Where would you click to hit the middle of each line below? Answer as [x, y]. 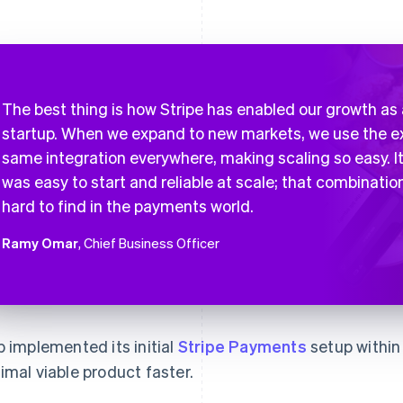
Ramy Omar [40, 242]
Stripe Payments [242, 346]
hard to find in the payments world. [128, 205]
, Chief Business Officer [149, 242]
